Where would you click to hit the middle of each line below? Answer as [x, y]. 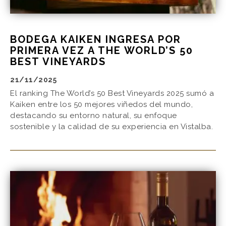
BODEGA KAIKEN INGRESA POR [96, 40]
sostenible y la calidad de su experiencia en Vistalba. [111, 127]
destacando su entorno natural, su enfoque [94, 116]
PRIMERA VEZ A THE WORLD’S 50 [102, 51]
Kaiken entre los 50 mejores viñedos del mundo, [101, 105]
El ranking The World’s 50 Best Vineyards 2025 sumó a [112, 94]
